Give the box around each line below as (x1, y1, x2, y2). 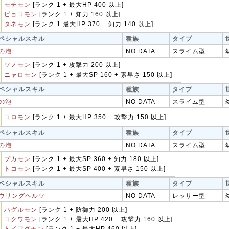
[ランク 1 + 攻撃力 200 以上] (31, 61, 121, 68)
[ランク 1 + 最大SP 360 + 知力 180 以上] (31, 155, 159, 163)
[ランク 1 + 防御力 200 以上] (37, 206, 127, 213)
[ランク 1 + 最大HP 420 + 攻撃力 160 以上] (37, 216, 173, 223)
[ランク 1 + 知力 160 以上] (37, 11, 121, 18)
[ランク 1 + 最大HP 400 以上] (31, 1, 124, 8)
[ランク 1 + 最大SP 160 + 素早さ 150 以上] (37, 71, 172, 78)
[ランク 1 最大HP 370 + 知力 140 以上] (31, 20, 153, 28)
